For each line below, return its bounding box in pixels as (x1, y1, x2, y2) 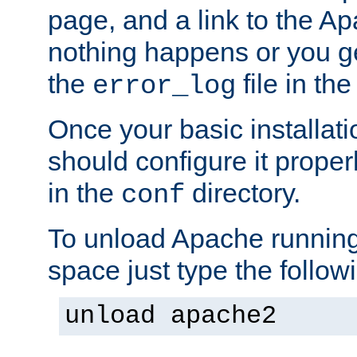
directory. (185, 177, 300, 208)
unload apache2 (65, 301, 277, 331)
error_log (92, 70, 236, 101)
